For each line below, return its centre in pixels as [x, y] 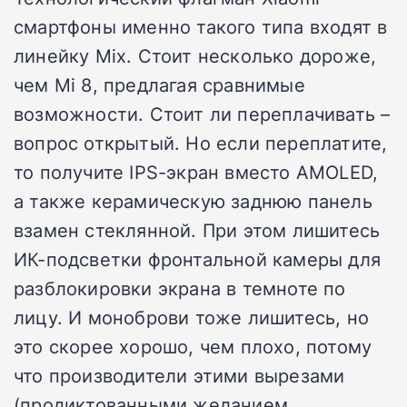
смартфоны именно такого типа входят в [201, 27]
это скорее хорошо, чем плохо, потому [193, 347]
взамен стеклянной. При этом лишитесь [197, 230]
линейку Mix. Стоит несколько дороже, [195, 56]
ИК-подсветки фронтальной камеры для [198, 259]
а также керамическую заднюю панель [193, 201]
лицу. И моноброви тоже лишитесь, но [192, 318]
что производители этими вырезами [179, 376]
